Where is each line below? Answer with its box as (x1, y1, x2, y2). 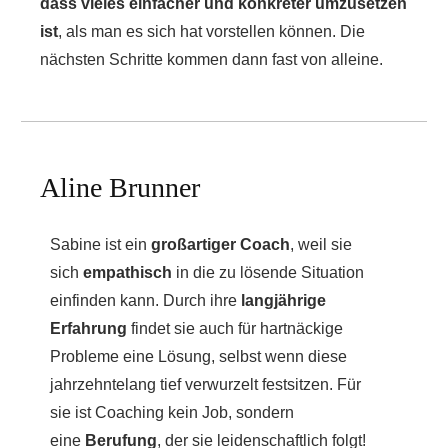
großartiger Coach (151, 236, 290, 253)
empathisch (83, 264, 172, 281)
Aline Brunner (40, 172, 200, 203)
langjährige (241, 292, 326, 309)
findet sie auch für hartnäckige (127, 320, 343, 337)
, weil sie (290, 236, 352, 253)
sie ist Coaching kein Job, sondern (50, 404, 294, 421)
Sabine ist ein (50, 236, 151, 253)
